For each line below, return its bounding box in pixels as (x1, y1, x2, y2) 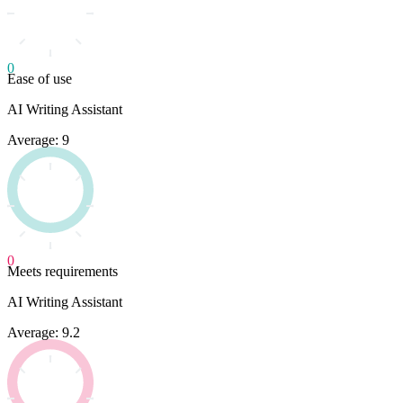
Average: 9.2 (7, 325, 80, 341)
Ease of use (7, 71, 72, 87)
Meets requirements (7, 264, 118, 280)
